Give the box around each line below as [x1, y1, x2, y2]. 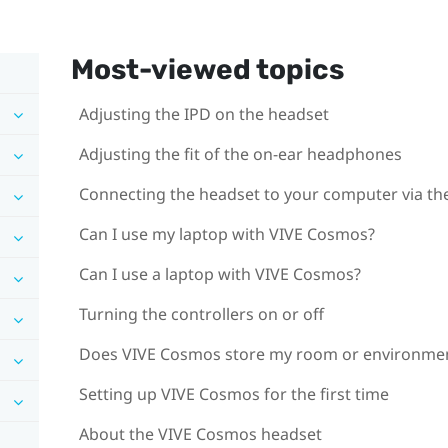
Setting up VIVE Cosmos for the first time [78, 382, 389, 405]
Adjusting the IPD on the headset [78, 102, 329, 125]
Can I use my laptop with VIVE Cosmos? [78, 222, 375, 245]
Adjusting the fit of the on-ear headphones [78, 142, 402, 165]
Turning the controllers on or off [78, 302, 324, 325]
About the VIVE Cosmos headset [78, 422, 322, 445]
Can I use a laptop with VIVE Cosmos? [78, 262, 361, 285]
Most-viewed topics [70, 52, 344, 86]
